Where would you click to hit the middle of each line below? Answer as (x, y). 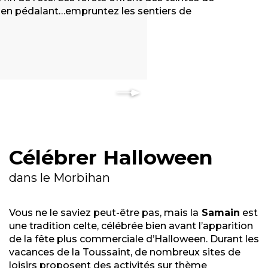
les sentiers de (156, 11)
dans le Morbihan (60, 177)
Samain (219, 212)
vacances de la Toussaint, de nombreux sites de (125, 252)
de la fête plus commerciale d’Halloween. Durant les (134, 239)
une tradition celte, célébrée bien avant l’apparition (131, 226)
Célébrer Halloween (111, 157)
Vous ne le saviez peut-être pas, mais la (104, 212)
